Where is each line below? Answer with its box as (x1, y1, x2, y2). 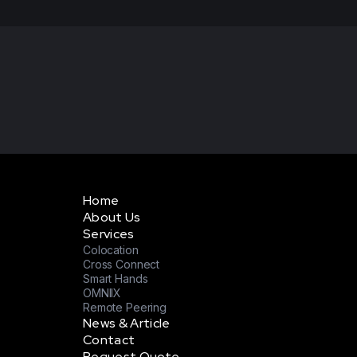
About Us (83, 209, 141, 226)
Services (83, 226, 135, 242)
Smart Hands (83, 272, 148, 285)
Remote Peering (83, 300, 167, 314)
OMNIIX (83, 286, 122, 300)
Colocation (83, 243, 139, 257)
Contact (83, 331, 135, 348)
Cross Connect (83, 257, 160, 271)
